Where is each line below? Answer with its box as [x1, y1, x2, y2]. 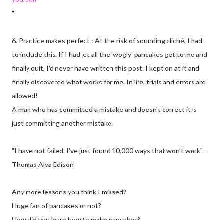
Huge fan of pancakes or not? [12, 201, 101, 210]
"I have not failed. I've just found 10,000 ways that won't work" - [12, 146, 207, 155]
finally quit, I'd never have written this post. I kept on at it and [12, 64, 199, 73]
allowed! [12, 91, 38, 100]
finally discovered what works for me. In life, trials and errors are [12, 78, 206, 86]
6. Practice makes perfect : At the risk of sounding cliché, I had [12, 36, 202, 45]
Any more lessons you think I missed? [12, 188, 126, 196]
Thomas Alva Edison [12, 160, 74, 169]
